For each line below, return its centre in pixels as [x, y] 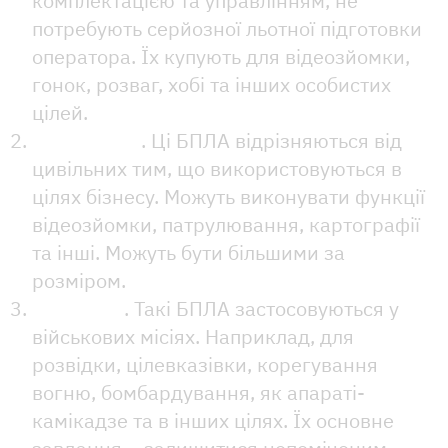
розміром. [79, 280]
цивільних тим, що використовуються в [217, 168]
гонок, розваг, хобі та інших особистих [211, 84]
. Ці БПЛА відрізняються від [271, 140]
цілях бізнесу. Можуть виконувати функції [228, 196]
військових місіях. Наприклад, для [193, 336]
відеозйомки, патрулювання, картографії [226, 224]
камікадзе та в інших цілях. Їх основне [213, 420]
